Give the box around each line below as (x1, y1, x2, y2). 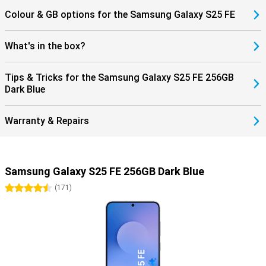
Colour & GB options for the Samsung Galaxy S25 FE (5, 9, 235, 20)
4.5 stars (28, 183, 62, 193)
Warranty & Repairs (5, 115, 89, 126)
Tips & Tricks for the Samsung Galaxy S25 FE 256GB (5, 72, 234, 83)
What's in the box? (5, 40, 85, 52)
